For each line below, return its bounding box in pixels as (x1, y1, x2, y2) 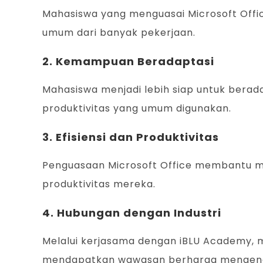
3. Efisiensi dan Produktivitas (42, 130, 219, 145)
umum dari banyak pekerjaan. (42, 26, 195, 40)
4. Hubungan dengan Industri (42, 205, 221, 221)
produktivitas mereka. (42, 177, 156, 191)
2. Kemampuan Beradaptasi (42, 54, 214, 69)
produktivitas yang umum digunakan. (42, 102, 231, 116)
